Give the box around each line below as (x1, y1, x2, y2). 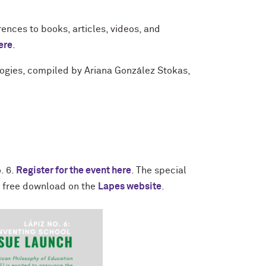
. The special (131, 166, 186, 176)
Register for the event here (16, 166, 131, 176)
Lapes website (98, 182, 161, 192)
